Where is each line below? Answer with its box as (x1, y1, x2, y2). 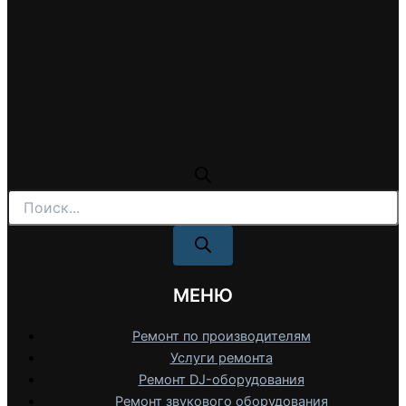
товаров (6, 208, 58, 224)
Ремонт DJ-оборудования (138, 372, 304, 389)
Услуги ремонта (169, 350, 273, 367)
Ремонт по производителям (131, 328, 311, 345)
